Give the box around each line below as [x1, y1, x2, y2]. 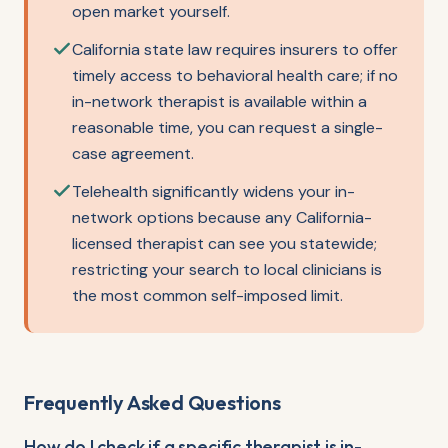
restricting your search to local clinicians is [72, 259, 382, 280]
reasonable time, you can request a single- [72, 117, 383, 138]
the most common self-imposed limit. [72, 285, 343, 306]
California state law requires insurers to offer [72, 39, 398, 60]
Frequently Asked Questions [24, 390, 281, 415]
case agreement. [72, 143, 194, 164]
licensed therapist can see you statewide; [72, 233, 377, 254]
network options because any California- [72, 207, 372, 228]
